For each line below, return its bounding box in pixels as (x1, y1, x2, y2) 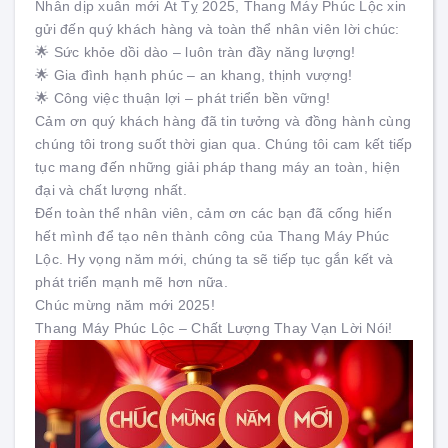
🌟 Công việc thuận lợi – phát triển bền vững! (35, 90, 330, 106)
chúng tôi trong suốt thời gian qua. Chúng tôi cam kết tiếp (35, 136, 413, 152)
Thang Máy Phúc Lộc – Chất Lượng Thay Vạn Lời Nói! (35, 320, 393, 336)
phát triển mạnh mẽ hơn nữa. (35, 274, 228, 290)
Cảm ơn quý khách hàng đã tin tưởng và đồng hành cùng (35, 113, 411, 129)
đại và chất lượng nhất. (35, 182, 187, 198)
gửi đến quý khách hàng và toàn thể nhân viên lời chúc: (35, 21, 400, 37)
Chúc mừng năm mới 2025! (35, 297, 215, 313)
